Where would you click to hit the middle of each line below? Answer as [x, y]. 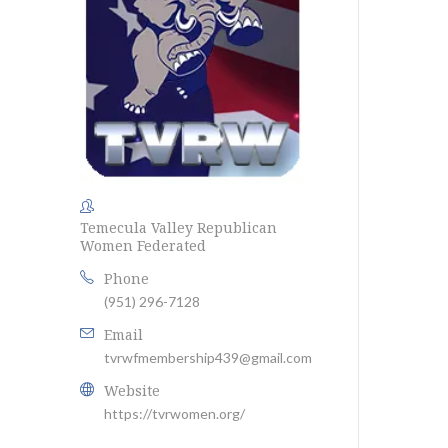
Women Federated [143, 245]
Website [132, 390]
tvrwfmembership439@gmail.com [208, 357]
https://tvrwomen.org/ [175, 413]
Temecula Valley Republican [179, 227]
